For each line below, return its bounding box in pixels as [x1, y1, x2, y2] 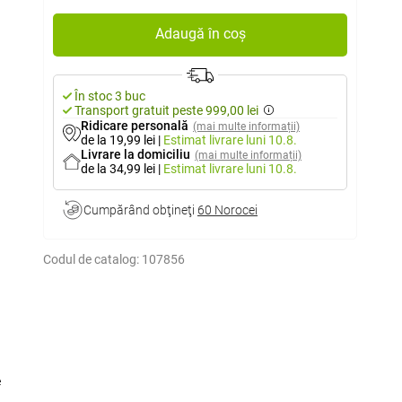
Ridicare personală [81, 118, 188, 133]
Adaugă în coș [154, 25, 246, 42]
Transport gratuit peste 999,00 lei [74, 103, 258, 118]
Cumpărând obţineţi [83, 203, 197, 217]
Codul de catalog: [43, 252, 139, 267]
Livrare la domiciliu [81, 147, 190, 162]
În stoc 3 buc [74, 89, 145, 103]
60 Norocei [197, 203, 258, 217]
